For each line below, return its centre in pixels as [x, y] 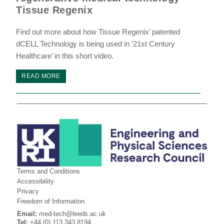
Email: [27, 214]
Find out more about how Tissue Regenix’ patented [98, 32]
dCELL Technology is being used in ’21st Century [96, 44]
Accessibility [35, 181]
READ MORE [41, 76]
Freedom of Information [50, 201]
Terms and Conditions [48, 171]
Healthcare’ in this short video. [65, 56]
